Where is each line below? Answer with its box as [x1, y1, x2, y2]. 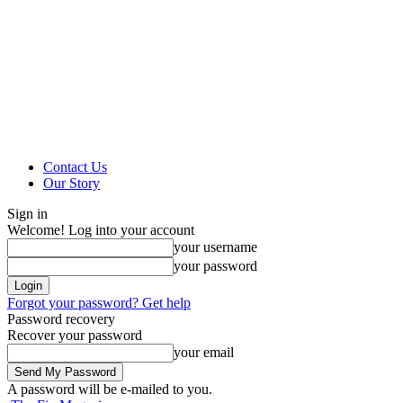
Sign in [7, 206, 48, 221]
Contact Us [43, 159, 107, 175]
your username [174, 239, 257, 255]
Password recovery [7, 311, 115, 327]
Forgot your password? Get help [7, 295, 191, 310]
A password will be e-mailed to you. [7, 381, 212, 397]
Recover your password [7, 327, 142, 343]
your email [174, 345, 234, 360]
